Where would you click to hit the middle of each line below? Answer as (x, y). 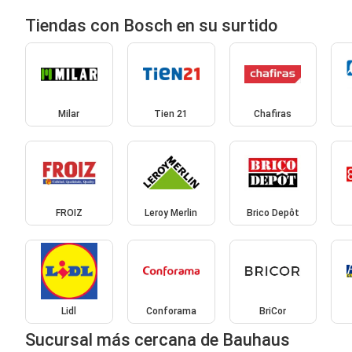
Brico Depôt (273, 213)
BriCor (273, 312)
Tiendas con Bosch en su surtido (152, 25)
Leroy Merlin (171, 213)
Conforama (171, 312)
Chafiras (273, 114)
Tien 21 (171, 114)
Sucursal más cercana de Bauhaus (158, 340)
